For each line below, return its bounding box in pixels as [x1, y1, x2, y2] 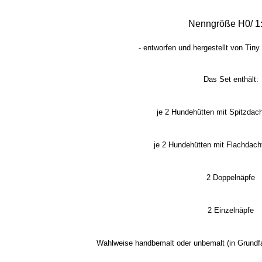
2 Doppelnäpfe [206, 173, 255, 182]
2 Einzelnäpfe [208, 206, 254, 215]
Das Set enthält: [203, 75, 258, 84]
